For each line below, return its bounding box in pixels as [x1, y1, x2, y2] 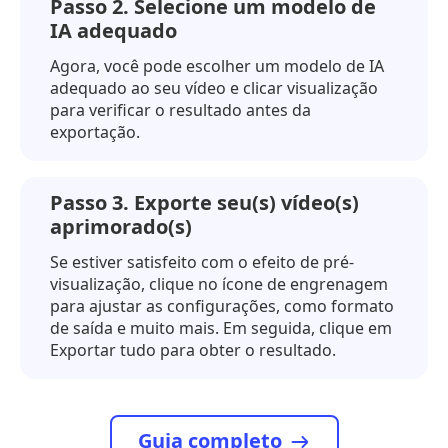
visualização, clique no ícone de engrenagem [50, 273, 388, 296]
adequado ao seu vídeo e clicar [50, 77, 287, 100]
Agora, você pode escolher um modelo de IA [50, 55, 384, 78]
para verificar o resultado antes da [50, 99, 311, 122]
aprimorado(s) [50, 213, 192, 241]
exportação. [50, 121, 140, 144]
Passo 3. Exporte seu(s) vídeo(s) [50, 189, 359, 217]
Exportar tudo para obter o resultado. [50, 339, 336, 362]
